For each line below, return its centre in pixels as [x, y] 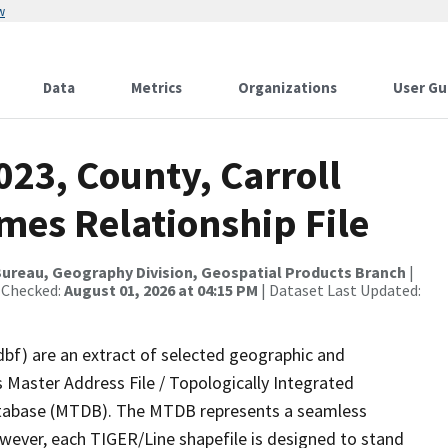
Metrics [156, 87]
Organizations [287, 87]
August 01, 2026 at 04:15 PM [161, 290]
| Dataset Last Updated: [339, 290]
